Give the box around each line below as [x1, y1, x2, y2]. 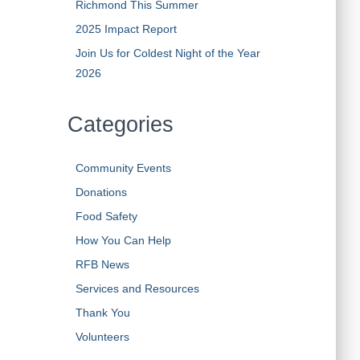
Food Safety [75, 209, 137, 223]
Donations [75, 185, 127, 198]
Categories [67, 112, 174, 137]
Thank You [75, 305, 130, 319]
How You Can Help [75, 233, 171, 247]
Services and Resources [75, 281, 199, 295]
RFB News [75, 257, 129, 271]
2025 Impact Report [75, 22, 177, 35]
